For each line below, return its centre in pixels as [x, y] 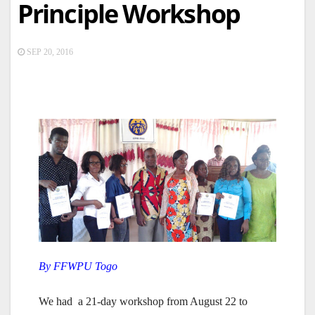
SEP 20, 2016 [49, 52]
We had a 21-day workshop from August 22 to [143, 302]
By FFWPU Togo [78, 266]
